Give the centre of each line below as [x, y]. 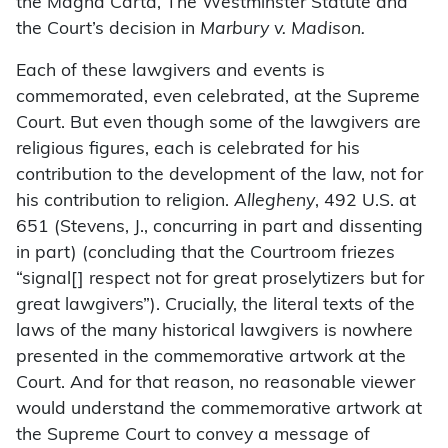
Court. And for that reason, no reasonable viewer [215, 384]
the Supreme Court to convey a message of [193, 436]
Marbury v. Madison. [282, 30]
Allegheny [274, 202]
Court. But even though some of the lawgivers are [218, 124]
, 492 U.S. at [365, 202]
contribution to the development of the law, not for [219, 176]
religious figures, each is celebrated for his [188, 150]
